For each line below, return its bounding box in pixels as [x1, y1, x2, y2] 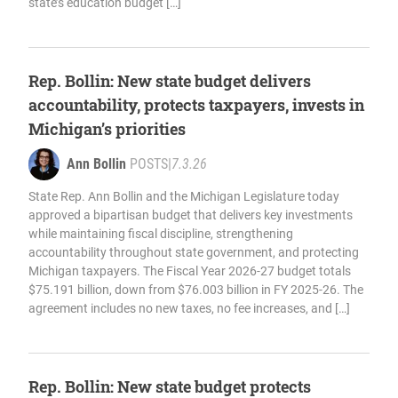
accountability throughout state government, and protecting [28, 245, 359, 260]
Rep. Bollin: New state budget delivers [28, 70, 311, 92]
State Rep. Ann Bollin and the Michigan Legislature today [28, 189, 339, 204]
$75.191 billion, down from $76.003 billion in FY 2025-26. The [28, 283, 363, 298]
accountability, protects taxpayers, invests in [28, 94, 364, 116]
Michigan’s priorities [28, 118, 186, 140]
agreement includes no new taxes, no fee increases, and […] [28, 301, 350, 316]
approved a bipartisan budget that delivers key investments [28, 208, 353, 223]
